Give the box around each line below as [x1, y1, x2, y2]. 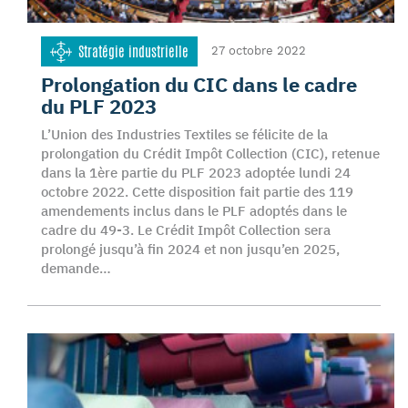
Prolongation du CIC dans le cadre [41, 71, 357, 97]
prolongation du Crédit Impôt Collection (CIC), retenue [41, 145, 380, 162]
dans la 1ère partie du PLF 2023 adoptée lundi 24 [41, 164, 351, 181]
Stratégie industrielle [78, 42, 189, 61]
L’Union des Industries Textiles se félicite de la [41, 126, 328, 143]
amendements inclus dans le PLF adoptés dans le [41, 202, 347, 219]
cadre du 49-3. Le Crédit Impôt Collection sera [41, 221, 331, 239]
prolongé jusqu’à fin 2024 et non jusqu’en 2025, [41, 240, 340, 258]
